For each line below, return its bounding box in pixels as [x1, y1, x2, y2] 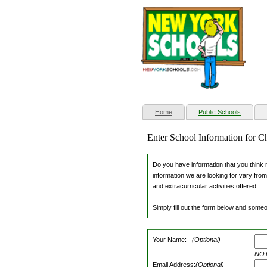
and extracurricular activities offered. [153, 182, 258, 190]
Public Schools [198, 108, 241, 116]
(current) [172, 108, 197, 116]
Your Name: [153, 236, 192, 244]
